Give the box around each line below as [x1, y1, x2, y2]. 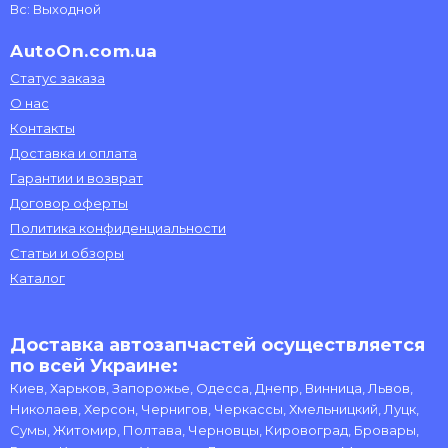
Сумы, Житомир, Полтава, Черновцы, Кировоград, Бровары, [10, 422, 419, 438]
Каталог [10, 270, 65, 286]
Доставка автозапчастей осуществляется [10, 334, 425, 356]
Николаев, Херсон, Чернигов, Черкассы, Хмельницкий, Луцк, [10, 401, 419, 417]
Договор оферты [10, 195, 128, 211]
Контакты [10, 120, 75, 136]
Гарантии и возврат [10, 170, 143, 186]
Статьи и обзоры [10, 245, 124, 261]
